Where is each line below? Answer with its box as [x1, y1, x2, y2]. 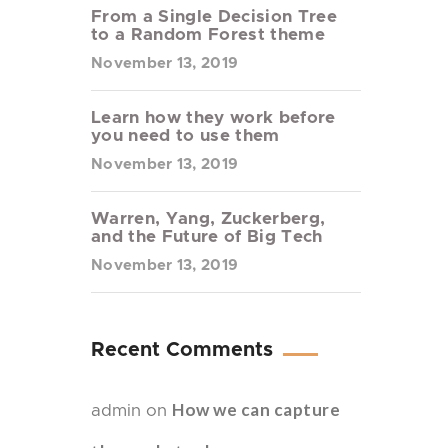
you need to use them [91, 127, 280, 144]
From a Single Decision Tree [91, 8, 338, 25]
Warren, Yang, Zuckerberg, [91, 210, 326, 227]
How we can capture [172, 399, 341, 420]
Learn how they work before [91, 109, 336, 126]
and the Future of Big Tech [91, 228, 323, 245]
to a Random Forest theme [91, 26, 326, 43]
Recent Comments [91, 340, 273, 360]
